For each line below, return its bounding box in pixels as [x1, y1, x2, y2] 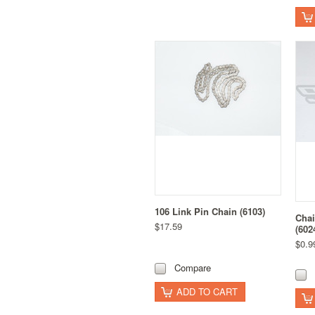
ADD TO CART [176, 284, 238, 298]
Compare [174, 260, 211, 274]
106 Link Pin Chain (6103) [155, 204, 265, 218]
